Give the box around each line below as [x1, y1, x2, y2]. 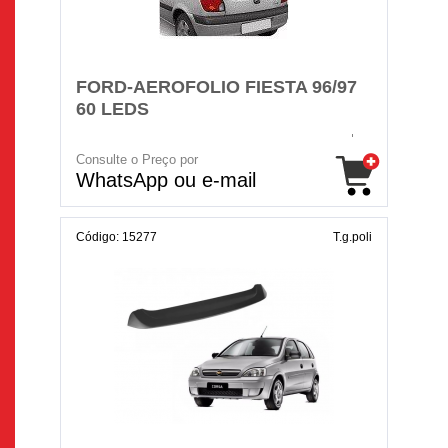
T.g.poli [333, 230, 372, 244]
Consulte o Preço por [76, 152, 198, 167]
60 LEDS [76, 99, 149, 119]
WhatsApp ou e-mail [76, 169, 256, 191]
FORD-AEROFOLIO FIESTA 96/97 [76, 77, 357, 97]
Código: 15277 [76, 230, 157, 244]
